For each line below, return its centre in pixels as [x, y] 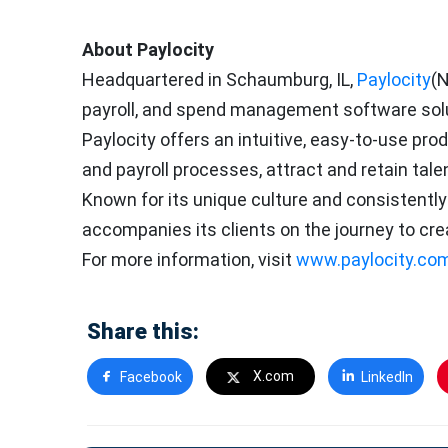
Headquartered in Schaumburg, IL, [219, 80]
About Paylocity [148, 50]
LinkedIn [386, 377]
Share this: [143, 332]
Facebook [150, 377]
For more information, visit [189, 260]
